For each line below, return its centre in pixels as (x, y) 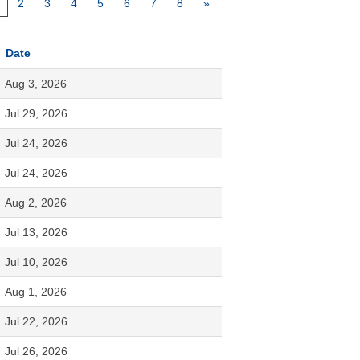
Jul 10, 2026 (36, 262)
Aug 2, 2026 (36, 202)
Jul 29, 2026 (36, 113)
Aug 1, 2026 (36, 291)
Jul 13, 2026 (36, 232)
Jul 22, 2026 (36, 321)
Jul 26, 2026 (36, 351)
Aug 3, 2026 (36, 83)
